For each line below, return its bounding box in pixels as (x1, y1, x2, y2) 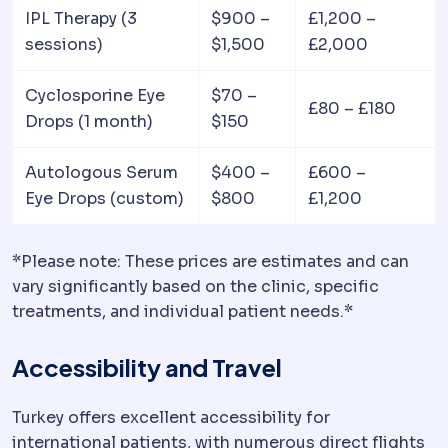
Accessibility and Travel (12, 352, 282, 383)
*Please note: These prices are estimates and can (12, 251, 409, 273)
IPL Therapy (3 (25, 8, 137, 30)
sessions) (25, 34, 103, 56)
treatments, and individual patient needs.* (12, 301, 353, 323)
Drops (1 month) (25, 111, 153, 133)
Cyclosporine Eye (25, 85, 165, 107)
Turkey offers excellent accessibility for (12, 407, 330, 429)
